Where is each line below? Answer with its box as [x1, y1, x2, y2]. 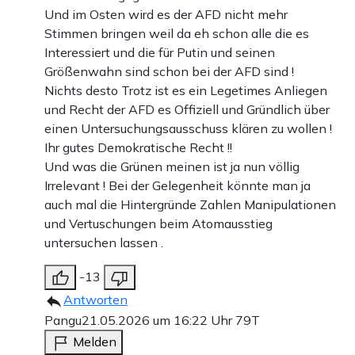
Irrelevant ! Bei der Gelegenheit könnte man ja [44, 177, 311, 193]
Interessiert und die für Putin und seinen [44, 44, 275, 60]
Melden [73, 333, 116, 349]
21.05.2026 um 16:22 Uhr [82, 311, 235, 328]
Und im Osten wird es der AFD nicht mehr [44, 6, 288, 22]
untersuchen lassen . [44, 234, 163, 250]
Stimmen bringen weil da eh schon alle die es [44, 25, 309, 41]
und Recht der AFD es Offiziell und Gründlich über [44, 101, 330, 117]
